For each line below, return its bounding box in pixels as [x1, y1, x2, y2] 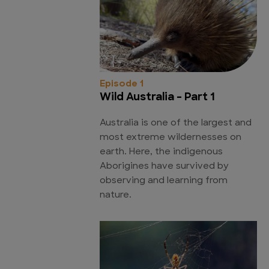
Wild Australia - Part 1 [100, 92, 215, 104]
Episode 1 [100, 80, 144, 89]
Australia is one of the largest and [100, 119, 252, 128]
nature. [100, 191, 131, 201]
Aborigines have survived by [100, 162, 229, 172]
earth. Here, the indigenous [100, 148, 223, 157]
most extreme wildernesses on [100, 133, 241, 143]
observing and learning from [100, 177, 228, 186]
